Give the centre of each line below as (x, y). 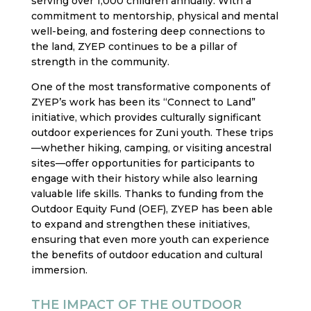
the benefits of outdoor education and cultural (146, 255)
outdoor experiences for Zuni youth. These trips (152, 133)
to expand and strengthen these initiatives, (140, 225)
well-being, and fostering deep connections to (148, 32)
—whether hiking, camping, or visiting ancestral (151, 148)
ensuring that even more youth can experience (150, 240)
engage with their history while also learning (144, 179)
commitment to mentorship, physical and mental (154, 16)
